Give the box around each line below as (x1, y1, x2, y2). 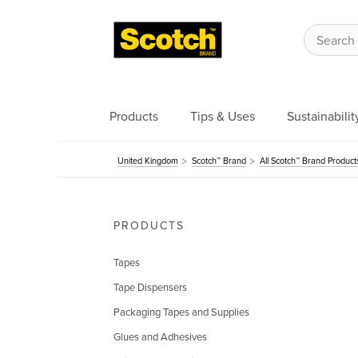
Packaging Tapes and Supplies (113, 306, 249, 319)
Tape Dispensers (113, 281, 187, 294)
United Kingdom (117, 156, 178, 166)
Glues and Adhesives (113, 331, 207, 344)
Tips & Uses (190, 109, 255, 125)
